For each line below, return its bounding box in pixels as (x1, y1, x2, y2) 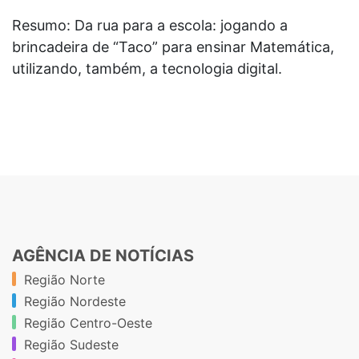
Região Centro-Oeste (24, 314, 152, 331)
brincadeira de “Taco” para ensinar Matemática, (12, 38, 334, 55)
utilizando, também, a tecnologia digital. (12, 59, 282, 77)
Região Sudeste (24, 336, 119, 353)
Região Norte (24, 271, 105, 288)
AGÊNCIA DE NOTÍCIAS (12, 245, 194, 265)
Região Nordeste (24, 292, 126, 309)
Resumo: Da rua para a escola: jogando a (12, 16, 288, 34)
